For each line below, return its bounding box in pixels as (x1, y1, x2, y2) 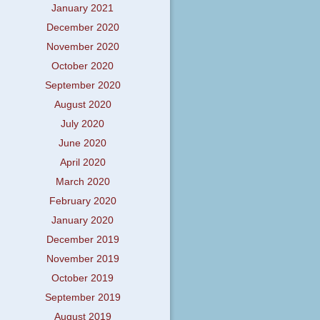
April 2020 (59, 157, 106, 169)
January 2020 (51, 215, 114, 226)
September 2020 (44, 80, 121, 91)
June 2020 (59, 138, 107, 149)
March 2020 (55, 176, 110, 188)
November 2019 (46, 254, 119, 265)
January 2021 (51, 3, 114, 14)
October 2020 (51, 61, 114, 72)
